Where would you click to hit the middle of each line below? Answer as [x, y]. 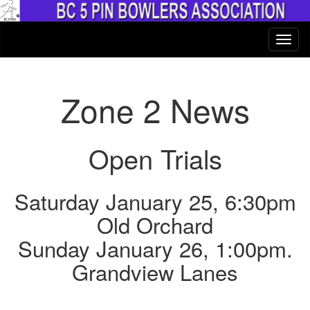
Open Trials [155, 158]
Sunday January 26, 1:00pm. [155, 248]
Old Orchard [155, 225]
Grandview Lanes [155, 272]
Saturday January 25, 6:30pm [155, 201]
